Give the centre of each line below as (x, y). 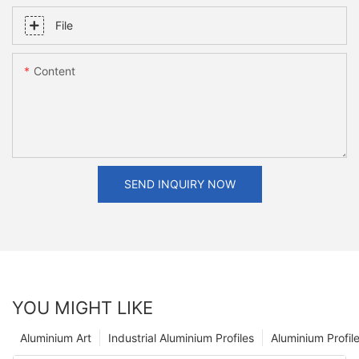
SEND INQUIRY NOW (179, 184)
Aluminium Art (56, 337)
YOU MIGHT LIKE (83, 307)
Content (54, 71)
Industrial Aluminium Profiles (181, 337)
